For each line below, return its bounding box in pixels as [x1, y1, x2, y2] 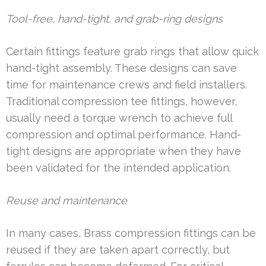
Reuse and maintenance [6, 194, 127, 207]
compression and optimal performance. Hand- [6, 128, 241, 141]
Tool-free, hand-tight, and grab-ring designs [6, 12, 223, 25]
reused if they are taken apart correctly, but [6, 243, 230, 256]
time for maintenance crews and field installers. [6, 78, 247, 91]
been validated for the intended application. [6, 161, 231, 174]
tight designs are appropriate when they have [6, 144, 241, 157]
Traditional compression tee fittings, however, [6, 94, 237, 107]
